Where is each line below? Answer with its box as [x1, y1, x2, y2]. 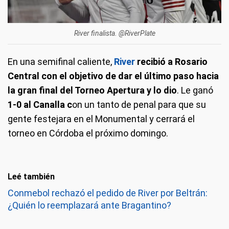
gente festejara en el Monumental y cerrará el [8, 113, 195, 124]
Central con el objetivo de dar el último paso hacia [8, 70, 219, 81]
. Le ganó [177, 84, 213, 96]
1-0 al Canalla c [8, 99, 72, 110]
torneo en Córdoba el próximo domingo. [8, 127, 168, 139]
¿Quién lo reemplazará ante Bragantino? [8, 199, 171, 211]
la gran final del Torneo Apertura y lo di [8, 84, 171, 96]
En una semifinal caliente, [8, 56, 112, 67]
